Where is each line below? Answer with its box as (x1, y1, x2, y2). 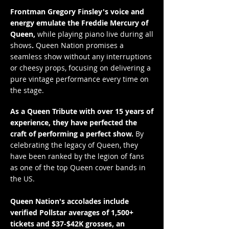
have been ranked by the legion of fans (10, 151, 144, 161)
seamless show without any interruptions (10, 52, 152, 61)
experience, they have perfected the (10, 118, 137, 127)
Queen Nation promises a (34, 40, 124, 50)
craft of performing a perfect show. (10, 129, 135, 139)
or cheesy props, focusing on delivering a (10, 63, 151, 73)
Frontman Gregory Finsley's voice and (10, 7, 144, 16)
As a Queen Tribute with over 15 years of (10, 106, 153, 116)
